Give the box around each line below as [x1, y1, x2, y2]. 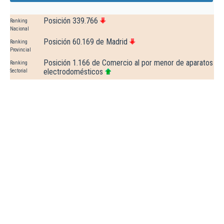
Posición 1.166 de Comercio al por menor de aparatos [43, 58, 213, 68]
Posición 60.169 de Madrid [43, 37, 127, 47]
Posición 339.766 [43, 16, 98, 26]
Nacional [10, 26, 29, 32]
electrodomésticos [43, 67, 103, 77]
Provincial [10, 47, 31, 53]
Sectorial [10, 68, 27, 74]
